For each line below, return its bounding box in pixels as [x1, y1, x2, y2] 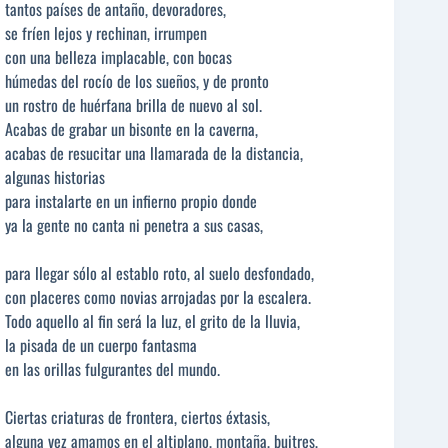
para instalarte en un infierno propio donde [5, 188, 257, 213]
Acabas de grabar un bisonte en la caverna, [5, 116, 258, 141]
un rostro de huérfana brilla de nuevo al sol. [5, 92, 262, 117]
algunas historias [5, 164, 105, 189]
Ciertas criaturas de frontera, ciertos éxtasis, [5, 404, 270, 429]
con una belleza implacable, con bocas [5, 44, 232, 69]
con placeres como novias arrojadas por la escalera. [5, 284, 311, 309]
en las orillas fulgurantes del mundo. [5, 356, 220, 381]
